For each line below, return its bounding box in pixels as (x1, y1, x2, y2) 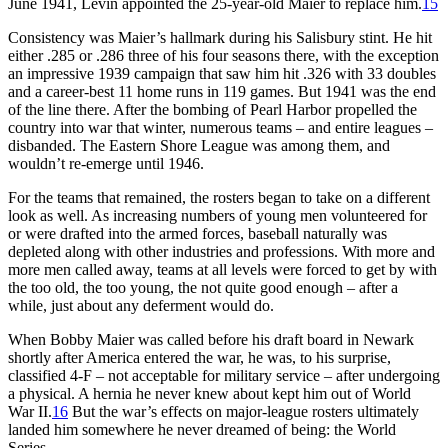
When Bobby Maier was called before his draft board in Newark (8, 330, 414, 348)
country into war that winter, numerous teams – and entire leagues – (8, 118, 433, 136)
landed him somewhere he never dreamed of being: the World (8, 420, 396, 438)
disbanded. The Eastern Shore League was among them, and (8, 136, 390, 154)
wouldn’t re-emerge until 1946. (8, 154, 204, 172)
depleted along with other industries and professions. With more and (8, 242, 435, 260)
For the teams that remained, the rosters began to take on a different (8, 188, 430, 206)
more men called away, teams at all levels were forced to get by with (8, 260, 437, 278)
